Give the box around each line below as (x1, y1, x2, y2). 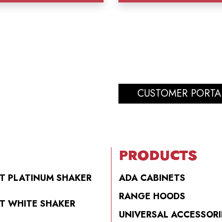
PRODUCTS (119, 145, 197, 166)
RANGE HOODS (119, 190, 185, 203)
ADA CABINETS (119, 171, 185, 184)
